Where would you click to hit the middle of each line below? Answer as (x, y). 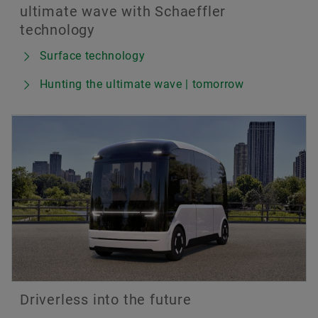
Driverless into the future (106, 300)
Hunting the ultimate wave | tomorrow (142, 84)
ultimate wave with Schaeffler (123, 12)
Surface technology (92, 56)
